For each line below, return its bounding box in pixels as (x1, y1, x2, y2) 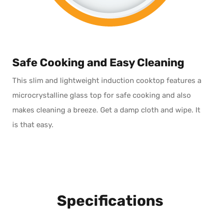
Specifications (56, 192, 164, 210)
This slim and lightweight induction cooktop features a (12, 76, 201, 85)
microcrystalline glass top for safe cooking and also (12, 90, 191, 100)
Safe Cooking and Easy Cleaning (12, 56, 184, 70)
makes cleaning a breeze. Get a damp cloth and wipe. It (12, 105, 200, 114)
